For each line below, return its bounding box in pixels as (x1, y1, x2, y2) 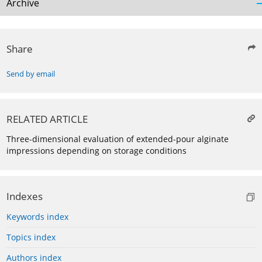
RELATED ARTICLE (6, 112, 88, 126)
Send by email (6, 69, 55, 80)
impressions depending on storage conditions (6, 145, 187, 157)
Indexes (6, 189, 43, 204)
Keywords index (6, 211, 68, 223)
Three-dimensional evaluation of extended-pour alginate (6, 133, 229, 145)
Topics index (6, 232, 56, 243)
